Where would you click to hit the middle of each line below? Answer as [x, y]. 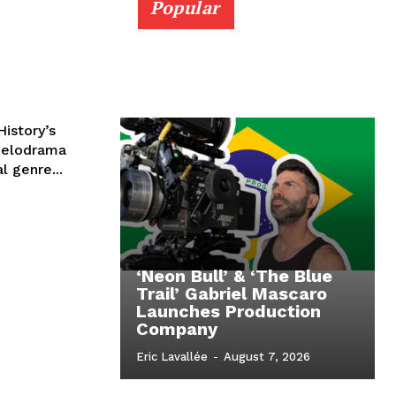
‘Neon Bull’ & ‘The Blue [234, 276]
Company [177, 329]
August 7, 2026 [267, 357]
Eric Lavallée [172, 357]
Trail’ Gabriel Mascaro [232, 294]
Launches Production [228, 312]
